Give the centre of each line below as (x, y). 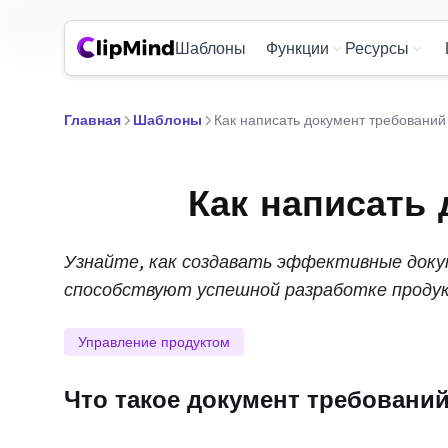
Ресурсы (377, 48)
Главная (92, 120)
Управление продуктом (154, 342)
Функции (297, 48)
